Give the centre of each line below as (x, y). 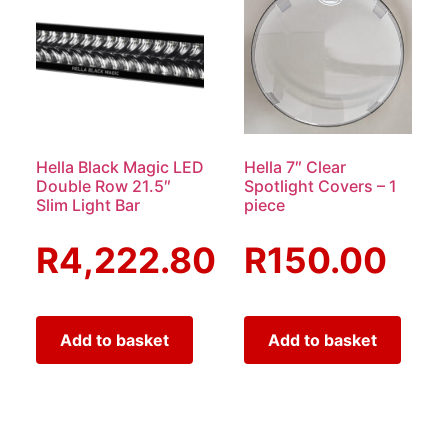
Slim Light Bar (88, 204)
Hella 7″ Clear (295, 166)
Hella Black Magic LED (120, 166)
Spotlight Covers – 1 (320, 185)
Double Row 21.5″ (103, 185)
